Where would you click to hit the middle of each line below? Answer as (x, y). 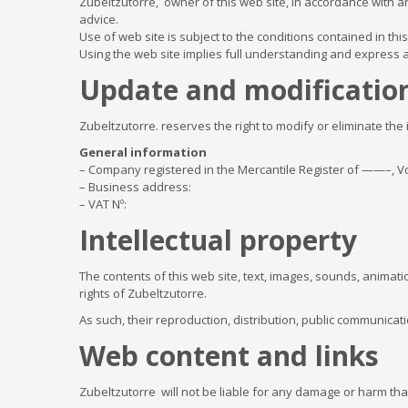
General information (143, 152)
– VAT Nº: (103, 204)
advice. (99, 19)
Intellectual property (218, 240)
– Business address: (135, 187)
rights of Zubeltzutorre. (143, 293)
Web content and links (229, 356)
